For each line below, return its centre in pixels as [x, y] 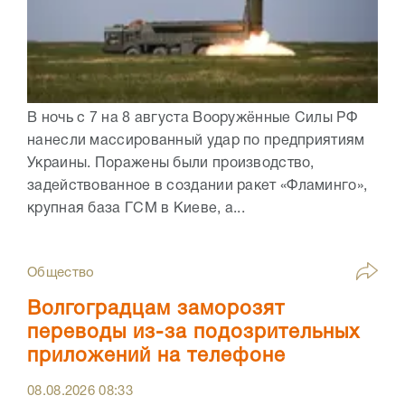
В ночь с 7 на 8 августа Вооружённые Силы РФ [192, 119]
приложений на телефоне [156, 357]
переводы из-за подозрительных [193, 333]
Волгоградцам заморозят [156, 310]
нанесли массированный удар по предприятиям [196, 141]
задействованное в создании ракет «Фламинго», [198, 187]
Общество [61, 273]
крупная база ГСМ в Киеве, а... [137, 209]
